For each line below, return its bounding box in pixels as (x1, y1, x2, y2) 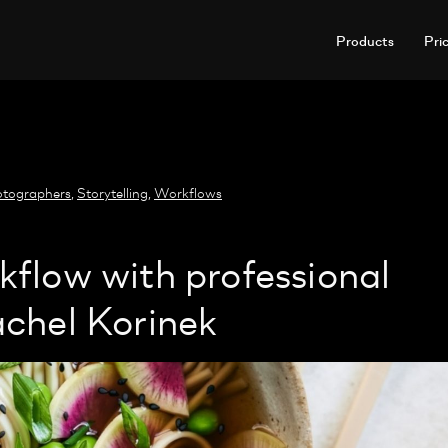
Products (336, 29, 394, 50)
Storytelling (77, 182, 148, 202)
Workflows (154, 182, 222, 202)
